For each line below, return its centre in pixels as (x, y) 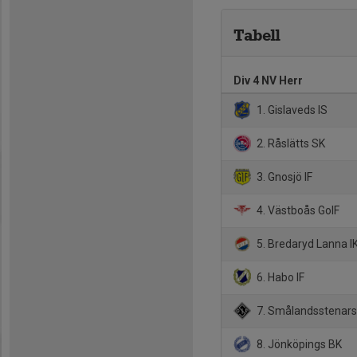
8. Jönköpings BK (298, 344)
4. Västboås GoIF (297, 210)
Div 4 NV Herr (268, 80)
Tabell (257, 35)
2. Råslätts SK (290, 143)
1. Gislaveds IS (291, 110)
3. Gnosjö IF (284, 177)
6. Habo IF (280, 277)
